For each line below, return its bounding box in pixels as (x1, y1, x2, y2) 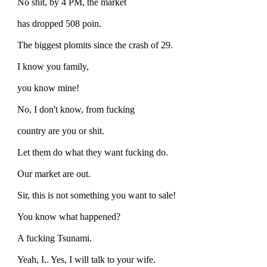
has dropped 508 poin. (17, 18, 101, 29)
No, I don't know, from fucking (17, 104, 135, 114)
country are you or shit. (17, 125, 104, 136)
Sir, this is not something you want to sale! (17, 190, 176, 200)
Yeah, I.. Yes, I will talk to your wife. (17, 254, 156, 265)
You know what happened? (17, 211, 120, 222)
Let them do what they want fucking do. (17, 147, 168, 157)
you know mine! (17, 82, 79, 93)
